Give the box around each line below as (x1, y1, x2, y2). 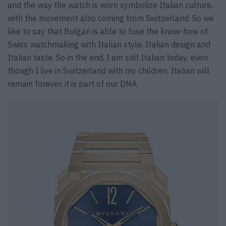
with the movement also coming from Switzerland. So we (8, 13, 214, 24)
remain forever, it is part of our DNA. (8, 79, 138, 89)
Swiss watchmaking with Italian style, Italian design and (8, 39, 210, 50)
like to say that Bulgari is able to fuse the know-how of (8, 26, 208, 37)
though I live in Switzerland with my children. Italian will (8, 66, 209, 76)
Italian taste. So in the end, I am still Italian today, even (8, 52, 208, 63)
